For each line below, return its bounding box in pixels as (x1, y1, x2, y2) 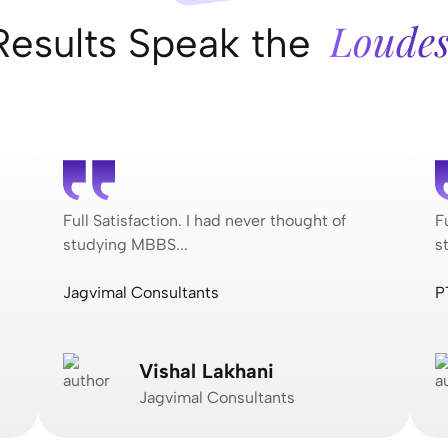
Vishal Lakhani (139, 358, 274, 383)
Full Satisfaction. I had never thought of (63, 210, 346, 230)
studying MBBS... (63, 234, 188, 254)
